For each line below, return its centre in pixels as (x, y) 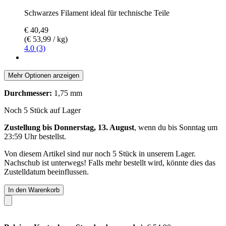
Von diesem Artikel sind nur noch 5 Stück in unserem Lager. (100, 153)
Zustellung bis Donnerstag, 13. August (69, 127)
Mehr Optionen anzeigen (44, 75)
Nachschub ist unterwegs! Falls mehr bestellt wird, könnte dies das (110, 162)
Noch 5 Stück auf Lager (42, 110)
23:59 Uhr (20, 136)
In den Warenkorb (34, 190)
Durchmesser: (28, 93)
